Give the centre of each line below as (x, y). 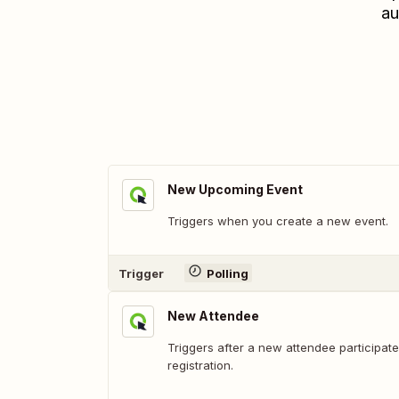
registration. (200, 365)
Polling (227, 273)
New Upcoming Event (235, 189)
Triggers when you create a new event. (278, 221)
